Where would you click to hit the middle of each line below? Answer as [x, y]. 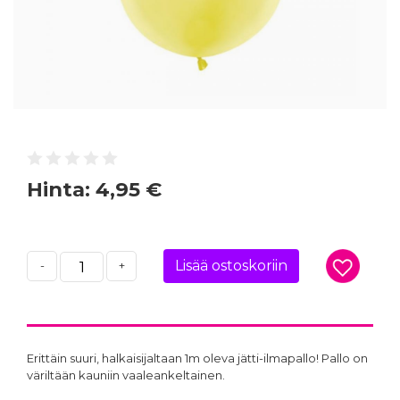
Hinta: [61, 189]
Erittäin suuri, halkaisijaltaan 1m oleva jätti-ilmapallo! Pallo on [197, 358]
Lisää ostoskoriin [231, 265]
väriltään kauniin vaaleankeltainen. [127, 375]
